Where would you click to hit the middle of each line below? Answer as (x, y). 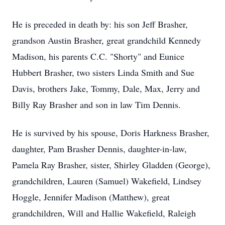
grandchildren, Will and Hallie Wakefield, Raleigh (104, 213)
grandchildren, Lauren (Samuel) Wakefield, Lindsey (107, 181)
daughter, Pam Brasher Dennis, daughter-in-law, (99, 149)
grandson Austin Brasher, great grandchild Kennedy (106, 40)
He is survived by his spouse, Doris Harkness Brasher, (111, 133)
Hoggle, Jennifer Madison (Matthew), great (91, 197)
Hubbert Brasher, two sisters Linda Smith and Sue (103, 72)
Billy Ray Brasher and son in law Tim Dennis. (96, 104)
